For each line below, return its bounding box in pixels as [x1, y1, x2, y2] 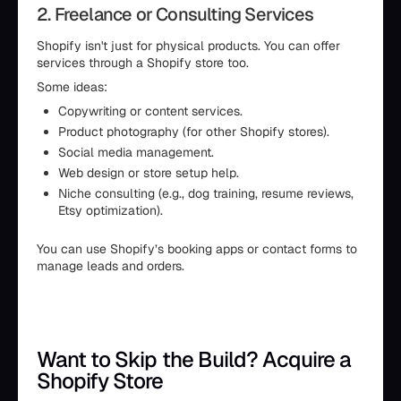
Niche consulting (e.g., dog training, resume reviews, [58, 185, 354, 201]
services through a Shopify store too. [37, 55, 249, 71]
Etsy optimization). [58, 202, 163, 218]
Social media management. [58, 144, 214, 160]
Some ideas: [37, 79, 107, 95]
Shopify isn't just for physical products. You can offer [37, 38, 340, 54]
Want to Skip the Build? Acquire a [37, 346, 352, 373]
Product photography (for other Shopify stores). [58, 124, 329, 140]
